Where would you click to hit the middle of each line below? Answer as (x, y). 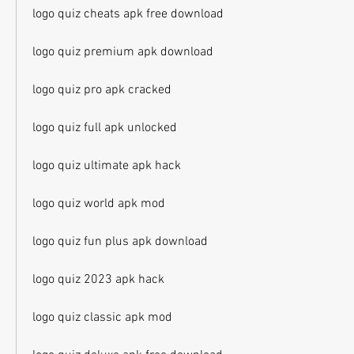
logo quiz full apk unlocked (105, 128)
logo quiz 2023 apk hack (98, 280)
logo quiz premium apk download (123, 52)
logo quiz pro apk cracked (102, 90)
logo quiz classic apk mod (102, 318)
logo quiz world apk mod (99, 204)
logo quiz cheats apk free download (128, 14)
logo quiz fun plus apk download (120, 242)
